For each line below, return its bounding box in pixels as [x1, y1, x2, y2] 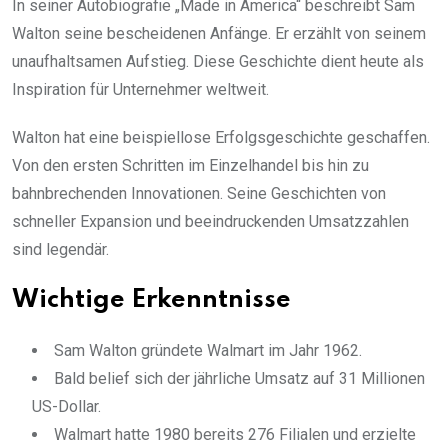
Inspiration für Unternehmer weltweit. [12, 80, 269, 100]
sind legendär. [12, 240, 109, 260]
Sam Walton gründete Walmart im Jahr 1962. [54, 341, 362, 361]
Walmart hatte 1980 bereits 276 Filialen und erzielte [54, 425, 416, 445]
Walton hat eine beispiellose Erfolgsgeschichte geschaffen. [12, 128, 430, 148]
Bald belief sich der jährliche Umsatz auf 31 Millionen [54, 369, 425, 389]
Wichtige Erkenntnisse [12, 288, 291, 314]
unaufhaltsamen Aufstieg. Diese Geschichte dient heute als [12, 52, 424, 72]
